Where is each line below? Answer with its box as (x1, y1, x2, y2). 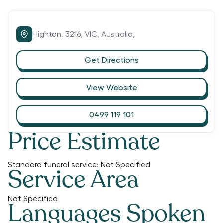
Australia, (101, 30, 135, 38)
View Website (86, 83, 137, 92)
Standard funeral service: (8, 161, 99, 169)
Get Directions (84, 56, 139, 64)
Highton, (32, 30, 65, 38)
